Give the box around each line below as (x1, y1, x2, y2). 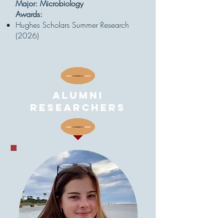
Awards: (16, 9, 42, 19)
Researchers (30, 101, 126, 113)
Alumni (52, 89, 104, 101)
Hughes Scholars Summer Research (16, 19, 129, 30)
